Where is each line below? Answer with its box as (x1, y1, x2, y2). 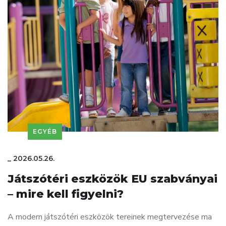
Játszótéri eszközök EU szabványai (8, 172, 217, 186)
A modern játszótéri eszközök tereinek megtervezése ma (8, 211, 212, 222)
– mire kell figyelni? (8, 187, 124, 201)
